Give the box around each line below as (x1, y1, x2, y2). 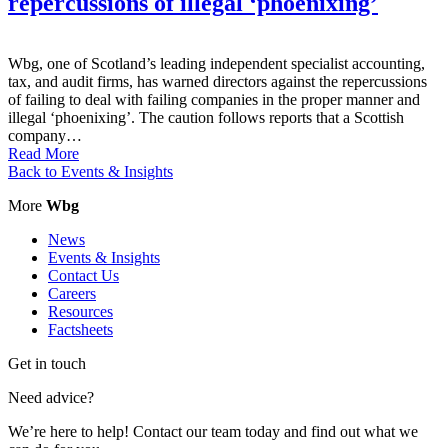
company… (8, 126, 82, 144)
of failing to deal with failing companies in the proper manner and (8, 90, 420, 108)
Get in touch (8, 354, 86, 372)
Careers (48, 284, 96, 302)
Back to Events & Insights (8, 162, 173, 180)
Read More (8, 144, 79, 162)
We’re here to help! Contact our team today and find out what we (8, 422, 418, 440)
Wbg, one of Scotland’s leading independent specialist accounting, (8, 54, 425, 72)
